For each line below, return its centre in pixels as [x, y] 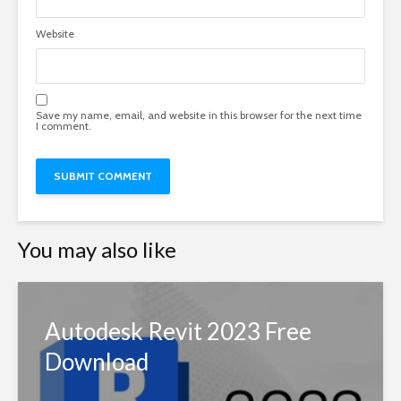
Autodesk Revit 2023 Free [178, 331]
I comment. [64, 126]
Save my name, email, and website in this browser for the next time [199, 115]
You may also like [97, 249]
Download [97, 362]
